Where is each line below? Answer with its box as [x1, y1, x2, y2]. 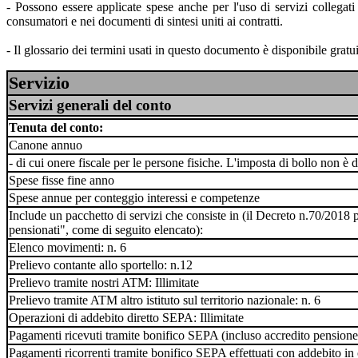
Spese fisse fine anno [9, 173, 114, 187]
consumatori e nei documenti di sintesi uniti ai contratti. [6, 14, 283, 28]
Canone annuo [9, 138, 82, 152]
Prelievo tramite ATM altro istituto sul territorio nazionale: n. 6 [9, 293, 320, 307]
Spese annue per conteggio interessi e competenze [9, 191, 260, 205]
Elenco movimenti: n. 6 [9, 241, 126, 254]
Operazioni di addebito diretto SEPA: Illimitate [9, 311, 244, 324]
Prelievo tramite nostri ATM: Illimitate [9, 276, 199, 289]
